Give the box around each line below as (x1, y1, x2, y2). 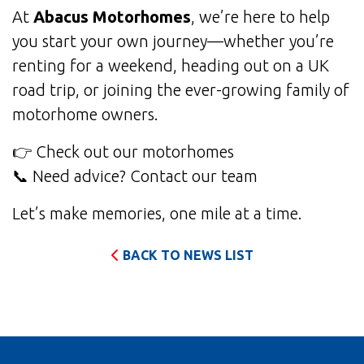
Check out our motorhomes (36, 142, 234, 162)
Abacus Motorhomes (33, 7, 191, 27)
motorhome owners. (12, 105, 158, 124)
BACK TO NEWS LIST (122, 248, 253, 263)
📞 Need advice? (12, 167, 130, 186)
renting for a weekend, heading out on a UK (12, 56, 329, 76)
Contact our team (130, 167, 258, 186)
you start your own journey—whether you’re (12, 32, 334, 51)
